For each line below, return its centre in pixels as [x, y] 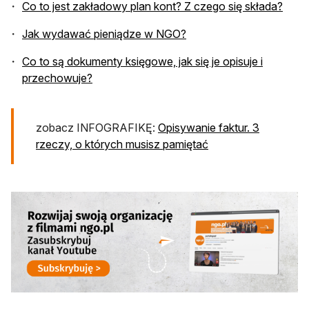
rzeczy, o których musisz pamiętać [122, 144]
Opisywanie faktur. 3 [209, 127]
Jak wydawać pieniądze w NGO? [104, 33]
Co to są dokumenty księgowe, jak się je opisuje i [142, 61]
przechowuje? [57, 78]
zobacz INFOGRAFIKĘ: [97, 127]
